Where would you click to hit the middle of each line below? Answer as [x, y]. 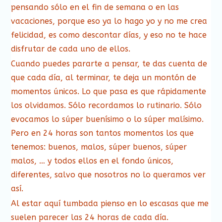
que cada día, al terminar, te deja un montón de [104, 77]
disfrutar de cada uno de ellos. [71, 49]
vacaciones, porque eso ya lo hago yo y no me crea [109, 21]
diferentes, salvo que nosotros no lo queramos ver [109, 174]
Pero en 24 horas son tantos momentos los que [103, 133]
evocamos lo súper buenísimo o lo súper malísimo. [108, 119]
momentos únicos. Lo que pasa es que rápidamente [109, 91]
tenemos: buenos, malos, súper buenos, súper [99, 147]
